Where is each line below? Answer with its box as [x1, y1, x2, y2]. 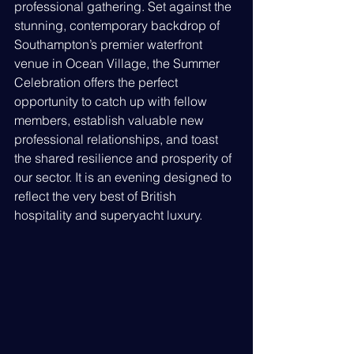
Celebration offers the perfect [14, 74, 181, 91]
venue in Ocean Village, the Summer [14, 55, 223, 72]
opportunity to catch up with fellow [14, 93, 210, 110]
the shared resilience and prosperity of [14, 150, 235, 167]
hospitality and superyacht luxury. [14, 207, 202, 224]
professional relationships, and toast [14, 131, 221, 148]
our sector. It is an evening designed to [14, 169, 235, 186]
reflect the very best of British [14, 188, 179, 205]
